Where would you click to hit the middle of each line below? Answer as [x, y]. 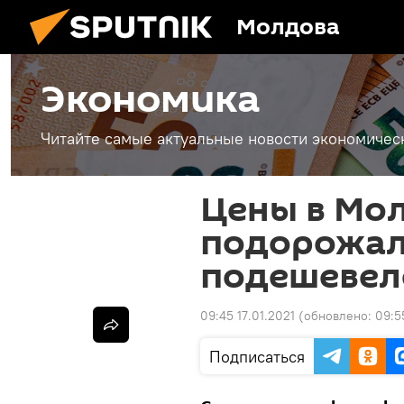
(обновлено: [337, 316]
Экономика [151, 100]
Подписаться [257, 357]
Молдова [288, 28]
